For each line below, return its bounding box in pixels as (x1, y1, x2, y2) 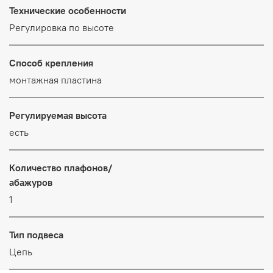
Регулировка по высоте (9, 21, 114, 34)
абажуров (9, 175, 52, 188)
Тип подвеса (9, 228, 63, 241)
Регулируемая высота (9, 108, 107, 121)
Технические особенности (9, 4, 126, 16)
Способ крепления (9, 56, 93, 69)
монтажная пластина (9, 73, 102, 86)
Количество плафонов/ (9, 161, 112, 174)
